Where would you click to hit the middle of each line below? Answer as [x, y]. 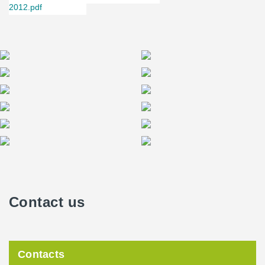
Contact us [47, 202]
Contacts [41, 254]
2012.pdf [25, 7]
